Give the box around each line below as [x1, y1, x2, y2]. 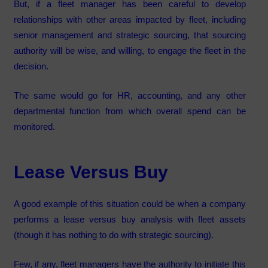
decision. [13, 61, 53, 72]
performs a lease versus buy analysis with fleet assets [13, 214, 246, 225]
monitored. [13, 121, 55, 132]
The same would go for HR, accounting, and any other [13, 90, 246, 100]
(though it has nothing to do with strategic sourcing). [13, 230, 218, 240]
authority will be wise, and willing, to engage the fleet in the [13, 45, 246, 56]
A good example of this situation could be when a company [13, 199, 246, 209]
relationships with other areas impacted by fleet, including [13, 14, 246, 25]
